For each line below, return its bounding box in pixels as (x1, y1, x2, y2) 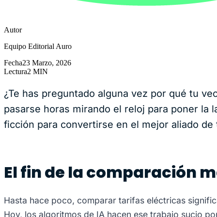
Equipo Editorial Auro (4, 42, 72, 51)
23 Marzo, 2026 (22, 59, 71, 67)
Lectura (4, 67, 27, 76)
